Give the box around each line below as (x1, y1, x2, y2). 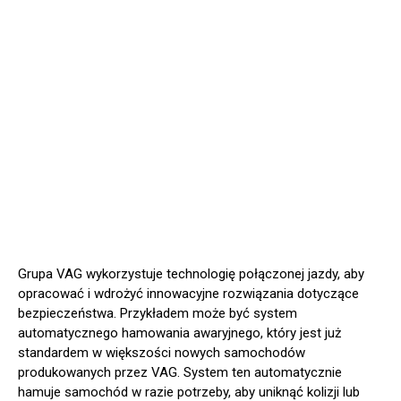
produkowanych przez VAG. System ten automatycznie (18, 364, 342, 381)
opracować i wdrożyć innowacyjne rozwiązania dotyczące (18, 286, 359, 303)
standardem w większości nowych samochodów (18, 345, 305, 362)
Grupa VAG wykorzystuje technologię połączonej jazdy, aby (18, 266, 364, 283)
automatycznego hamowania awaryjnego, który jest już (18, 325, 341, 342)
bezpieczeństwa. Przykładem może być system (18, 305, 297, 322)
